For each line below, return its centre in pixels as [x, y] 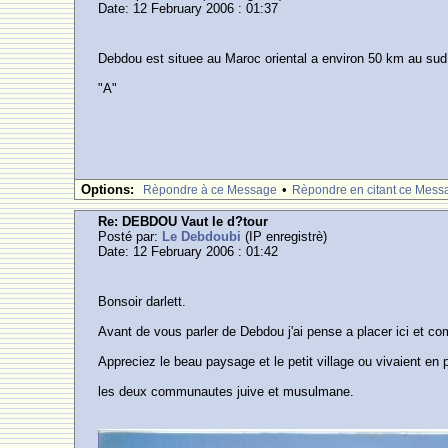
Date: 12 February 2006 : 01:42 [188, 251]
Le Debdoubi [202, 236]
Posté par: [130, 236]
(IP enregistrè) [284, 236]
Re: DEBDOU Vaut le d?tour [183, 221]
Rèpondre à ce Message [210, 190]
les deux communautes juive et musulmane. [226, 391]
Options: [108, 189]
